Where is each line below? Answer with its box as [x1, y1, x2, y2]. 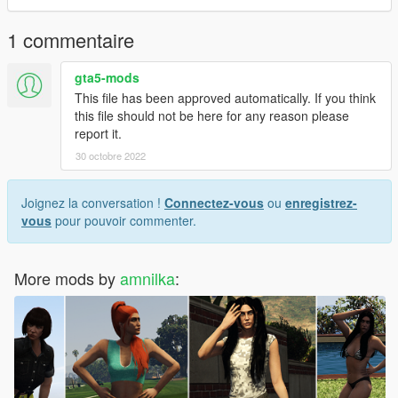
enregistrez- [285, 194, 357, 212]
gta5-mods [75, 68, 139, 87]
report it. [75, 124, 122, 143]
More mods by [14, 267, 120, 291]
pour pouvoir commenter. [52, 211, 196, 230]
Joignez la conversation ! [21, 194, 164, 212]
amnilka [120, 267, 175, 291]
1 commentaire [7, 26, 134, 54]
